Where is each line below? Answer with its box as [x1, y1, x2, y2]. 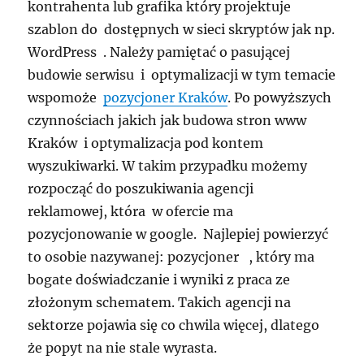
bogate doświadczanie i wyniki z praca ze [28, 271, 291, 288]
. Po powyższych [227, 89, 332, 106]
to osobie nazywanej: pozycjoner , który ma [28, 248, 315, 265]
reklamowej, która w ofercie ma [28, 202, 234, 219]
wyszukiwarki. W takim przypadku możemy [28, 157, 308, 174]
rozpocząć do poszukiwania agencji [28, 180, 254, 197]
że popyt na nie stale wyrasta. [28, 339, 218, 356]
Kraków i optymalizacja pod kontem [28, 134, 264, 151]
